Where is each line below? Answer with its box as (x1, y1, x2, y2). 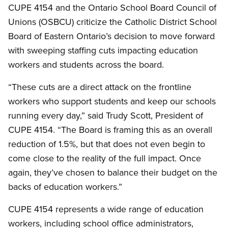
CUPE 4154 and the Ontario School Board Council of (8, 1, 216, 14)
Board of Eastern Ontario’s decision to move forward (8, 30, 215, 43)
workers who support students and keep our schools (8, 95, 216, 108)
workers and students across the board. (8, 58, 164, 71)
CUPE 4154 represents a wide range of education (8, 203, 204, 216)
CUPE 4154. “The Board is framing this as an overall (8, 123, 212, 136)
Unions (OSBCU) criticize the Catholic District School (8, 15, 217, 28)
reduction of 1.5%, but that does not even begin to (8, 137, 205, 151)
